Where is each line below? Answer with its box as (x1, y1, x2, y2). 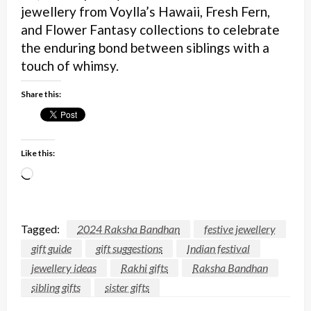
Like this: (21, 148, 55, 159)
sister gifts (105, 280, 149, 294)
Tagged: (21, 221, 60, 235)
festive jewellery (204, 221, 276, 235)
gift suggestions (96, 241, 162, 255)
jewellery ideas (31, 260, 96, 274)
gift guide (31, 241, 72, 255)
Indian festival (187, 241, 250, 255)
